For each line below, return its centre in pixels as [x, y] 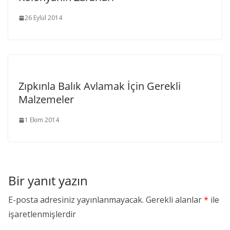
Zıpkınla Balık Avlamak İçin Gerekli [100, 86]
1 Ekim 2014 [42, 120]
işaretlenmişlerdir [42, 214]
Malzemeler [46, 99]
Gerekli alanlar [175, 200]
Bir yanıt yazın [48, 180]
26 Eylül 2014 [43, 18]
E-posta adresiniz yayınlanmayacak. [76, 200]
